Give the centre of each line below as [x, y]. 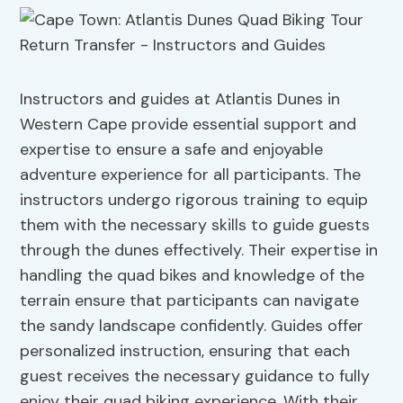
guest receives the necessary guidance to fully [195, 376]
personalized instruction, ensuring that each [185, 351]
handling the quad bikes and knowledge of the [193, 276]
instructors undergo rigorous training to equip [194, 200]
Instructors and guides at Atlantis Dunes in [180, 99]
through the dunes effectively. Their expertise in [199, 251]
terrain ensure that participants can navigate [190, 301]
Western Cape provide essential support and [188, 125]
